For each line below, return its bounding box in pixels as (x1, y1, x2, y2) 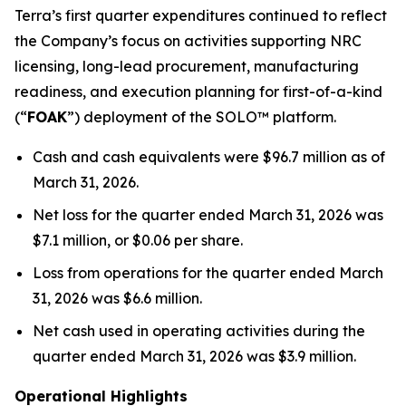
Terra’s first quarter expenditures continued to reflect (14, 6, 387, 24)
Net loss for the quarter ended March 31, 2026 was (33, 206, 383, 224)
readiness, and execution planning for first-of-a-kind (14, 82, 382, 101)
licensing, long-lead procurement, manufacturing (14, 57, 359, 75)
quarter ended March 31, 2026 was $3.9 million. (33, 347, 356, 365)
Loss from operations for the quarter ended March (33, 264, 383, 282)
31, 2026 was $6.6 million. (33, 289, 202, 307)
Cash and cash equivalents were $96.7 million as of (33, 148, 385, 166)
